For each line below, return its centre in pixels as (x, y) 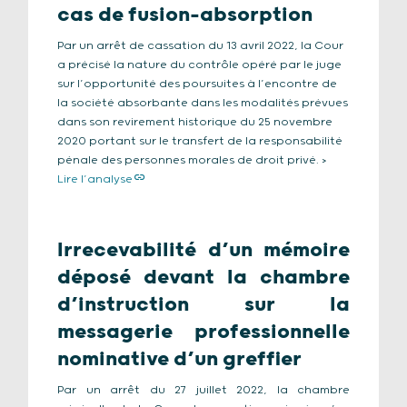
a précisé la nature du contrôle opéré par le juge (199, 65)
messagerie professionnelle (203, 332)
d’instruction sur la (203, 305)
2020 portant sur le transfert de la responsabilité (200, 141)
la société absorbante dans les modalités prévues (203, 103)
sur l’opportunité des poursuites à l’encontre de (197, 84)
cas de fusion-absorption (185, 15)
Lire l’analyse (95, 179)
